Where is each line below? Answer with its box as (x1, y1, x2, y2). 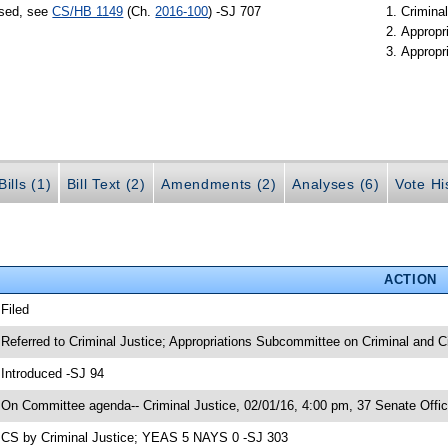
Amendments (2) (161, 175, 277, 192)
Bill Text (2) (66, 175, 146, 192)
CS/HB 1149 (52, 3, 124, 19)
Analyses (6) (292, 175, 380, 192)
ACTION (383, 271, 437, 287)
